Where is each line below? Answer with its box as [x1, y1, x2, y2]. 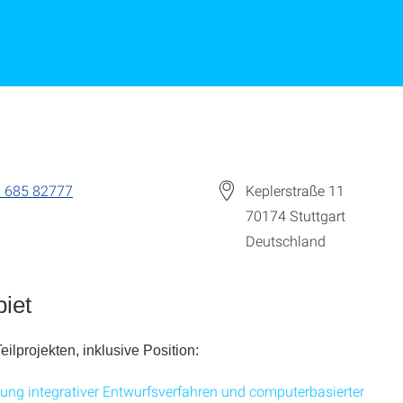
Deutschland [246, 230, 326, 250]
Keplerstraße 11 [246, 181, 345, 200]
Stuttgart [290, 205, 345, 225]
